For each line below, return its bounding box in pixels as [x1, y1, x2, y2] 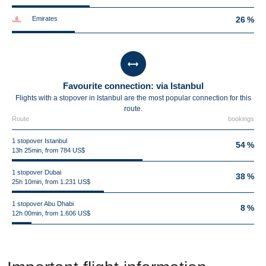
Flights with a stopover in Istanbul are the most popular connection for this [15, 94, 251, 102]
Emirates [32, 15, 58, 22]
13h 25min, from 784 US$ [12, 147, 85, 154]
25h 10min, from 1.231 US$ [12, 178, 90, 185]
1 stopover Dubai [12, 169, 61, 176]
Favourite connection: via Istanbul [62, 81, 204, 91]
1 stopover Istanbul [12, 137, 67, 144]
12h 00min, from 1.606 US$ [12, 210, 90, 217]
